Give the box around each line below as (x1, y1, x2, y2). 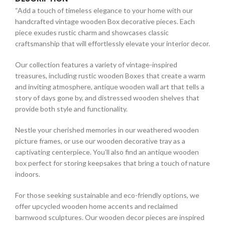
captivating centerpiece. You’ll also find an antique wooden (15, 147, 199, 156)
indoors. (15, 169, 40, 178)
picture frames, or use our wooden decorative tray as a (15, 136, 185, 145)
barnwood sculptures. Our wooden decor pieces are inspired (15, 212, 204, 221)
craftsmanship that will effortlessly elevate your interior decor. (15, 39, 210, 48)
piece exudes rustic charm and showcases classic (15, 28, 169, 37)
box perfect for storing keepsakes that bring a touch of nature (15, 158, 210, 167)
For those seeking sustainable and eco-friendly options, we (15, 190, 199, 199)
